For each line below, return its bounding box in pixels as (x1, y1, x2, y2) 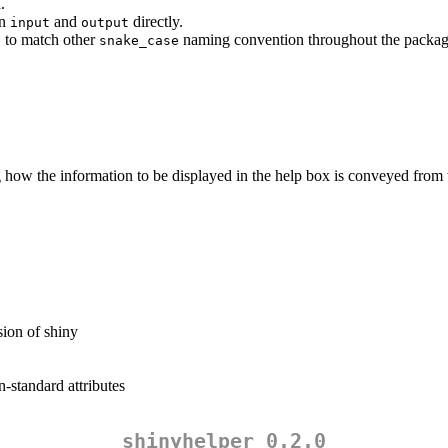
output (81, 15, 129, 31)
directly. (129, 13, 183, 31)
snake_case (99, 33, 179, 49)
